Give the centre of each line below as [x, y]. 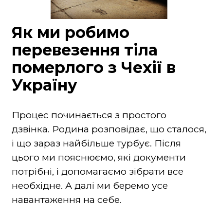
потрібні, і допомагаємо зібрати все [97, 172]
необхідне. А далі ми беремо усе [90, 186]
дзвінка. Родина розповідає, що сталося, [109, 129]
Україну [44, 85]
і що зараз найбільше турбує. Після [96, 144]
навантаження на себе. [66, 200]
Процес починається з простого [89, 115]
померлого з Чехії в [93, 68]
